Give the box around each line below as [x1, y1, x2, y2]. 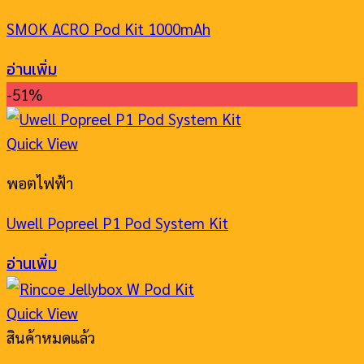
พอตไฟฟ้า [6, 172, 73, 193]
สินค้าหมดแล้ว [6, 327, 95, 347]
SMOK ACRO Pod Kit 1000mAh [6, 18, 210, 38]
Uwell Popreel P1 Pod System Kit [6, 212, 228, 232]
